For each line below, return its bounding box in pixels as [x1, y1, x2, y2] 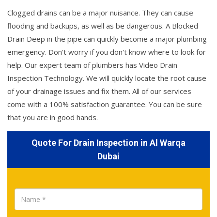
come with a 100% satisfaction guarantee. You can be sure [7, 99, 202, 109]
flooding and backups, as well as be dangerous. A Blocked [7, 21, 198, 31]
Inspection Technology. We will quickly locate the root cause [7, 73, 206, 83]
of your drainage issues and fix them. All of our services [7, 86, 191, 96]
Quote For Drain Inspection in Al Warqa [31, 138, 186, 148]
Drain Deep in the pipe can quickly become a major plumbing [7, 34, 207, 44]
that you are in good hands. [7, 112, 98, 123]
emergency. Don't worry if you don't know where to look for [7, 47, 206, 57]
